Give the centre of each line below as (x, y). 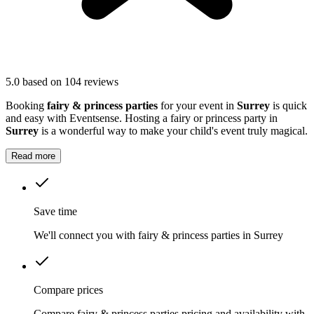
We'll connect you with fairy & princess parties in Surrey (158, 235)
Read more (33, 156)
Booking (26, 106)
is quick (288, 106)
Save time (55, 212)
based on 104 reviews (70, 82)
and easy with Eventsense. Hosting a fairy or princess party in (142, 118)
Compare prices (68, 290)
